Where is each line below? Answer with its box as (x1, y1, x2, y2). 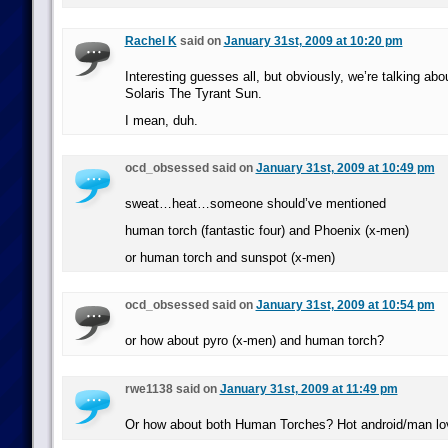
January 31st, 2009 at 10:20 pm (223, 34, 403, 48)
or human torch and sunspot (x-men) (124, 250, 335, 265)
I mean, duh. (124, 113, 198, 128)
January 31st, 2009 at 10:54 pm (255, 298, 435, 312)
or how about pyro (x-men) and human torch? (124, 333, 384, 348)
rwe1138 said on (124, 382, 220, 396)
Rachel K (124, 34, 177, 48)
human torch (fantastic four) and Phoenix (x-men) (124, 223, 409, 238)
